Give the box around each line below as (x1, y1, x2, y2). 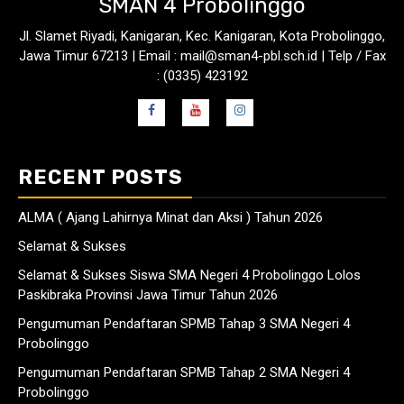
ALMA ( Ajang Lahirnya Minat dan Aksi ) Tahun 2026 (18, 209, 323, 226)
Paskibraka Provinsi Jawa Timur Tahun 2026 (18, 287, 278, 304)
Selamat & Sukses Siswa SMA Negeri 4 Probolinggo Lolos (18, 267, 361, 284)
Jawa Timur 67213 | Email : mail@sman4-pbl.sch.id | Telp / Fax (18, 48, 386, 65)
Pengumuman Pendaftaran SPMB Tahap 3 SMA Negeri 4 (18, 316, 350, 333)
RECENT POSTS (18, 165, 183, 190)
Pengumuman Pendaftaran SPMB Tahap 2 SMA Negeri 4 (18, 364, 350, 381)
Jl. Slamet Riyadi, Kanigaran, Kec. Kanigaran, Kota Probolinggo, (19, 28, 385, 45)
